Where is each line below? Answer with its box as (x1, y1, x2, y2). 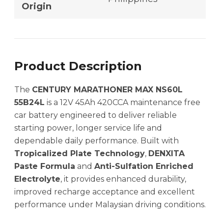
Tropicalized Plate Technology (14, 149, 145, 159)
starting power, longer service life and (14, 123, 162, 133)
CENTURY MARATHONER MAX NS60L (32, 85, 183, 95)
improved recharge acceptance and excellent (14, 187, 195, 197)
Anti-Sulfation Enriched (94, 162, 193, 171)
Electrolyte (14, 174, 60, 184)
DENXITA (148, 149, 185, 159)
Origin (22, 1, 52, 12)
